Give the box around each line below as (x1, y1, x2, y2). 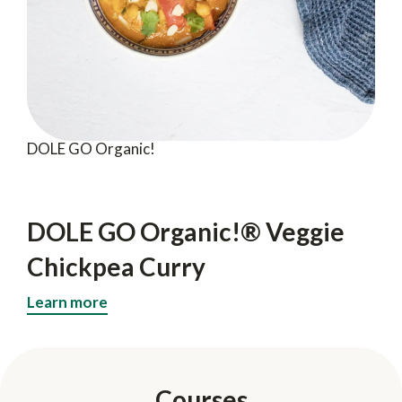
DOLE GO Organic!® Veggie (27, 215, 345, 247)
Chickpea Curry (27, 250, 205, 282)
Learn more (27, 292, 108, 311)
